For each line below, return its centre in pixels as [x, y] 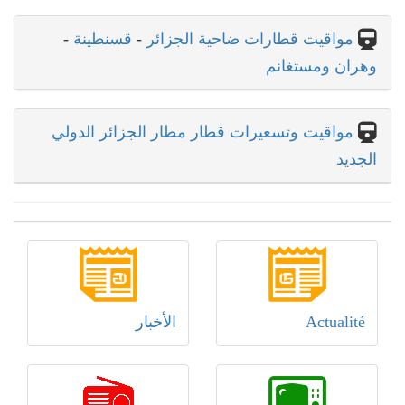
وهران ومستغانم [321, 66]
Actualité [335, 322]
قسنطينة [100, 39]
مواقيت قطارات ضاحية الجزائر [250, 39]
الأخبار [156, 322]
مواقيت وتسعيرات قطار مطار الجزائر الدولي [202, 132]
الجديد [357, 160]
